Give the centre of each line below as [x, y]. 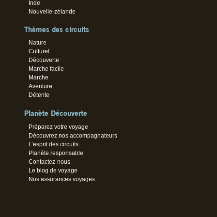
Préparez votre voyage [59, 127]
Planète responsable [56, 153]
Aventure [41, 86]
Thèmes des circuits [57, 29]
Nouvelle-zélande [52, 11]
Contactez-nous [50, 162]
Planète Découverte [56, 113]
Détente [39, 95]
